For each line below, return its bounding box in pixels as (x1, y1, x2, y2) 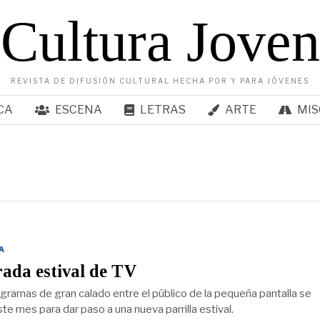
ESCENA (54, 103, 102, 116)
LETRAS (139, 103, 186, 116)
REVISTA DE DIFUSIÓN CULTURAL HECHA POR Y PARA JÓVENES (11, 76, 309, 85)
